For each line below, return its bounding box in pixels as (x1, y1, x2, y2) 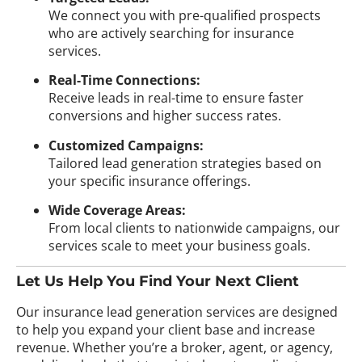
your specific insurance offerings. (48, 171, 250, 190)
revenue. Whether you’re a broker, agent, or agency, (16, 339, 333, 357)
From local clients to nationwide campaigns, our (48, 218, 340, 237)
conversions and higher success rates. (48, 107, 281, 125)
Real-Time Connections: (48, 71, 200, 90)
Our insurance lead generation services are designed (16, 303, 338, 322)
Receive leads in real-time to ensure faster (48, 89, 304, 107)
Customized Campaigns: (48, 136, 204, 154)
